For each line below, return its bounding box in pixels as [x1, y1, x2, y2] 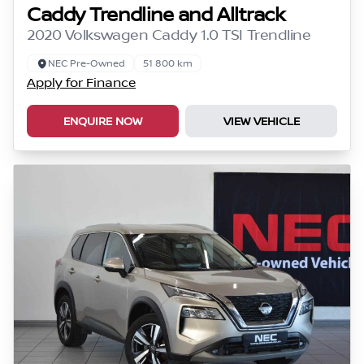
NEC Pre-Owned [48, 56, 125, 70]
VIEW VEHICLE [223, 113, 300, 128]
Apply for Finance [27, 73, 136, 91]
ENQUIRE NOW [63, 113, 142, 128]
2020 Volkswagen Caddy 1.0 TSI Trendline [27, 24, 311, 44]
